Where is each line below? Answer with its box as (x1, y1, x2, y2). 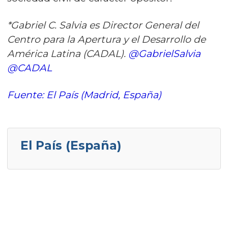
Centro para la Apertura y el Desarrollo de (7, 34, 206, 46)
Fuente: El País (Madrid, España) (7, 89, 161, 101)
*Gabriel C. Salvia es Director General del (7, 19, 199, 32)
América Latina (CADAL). (7, 48, 128, 60)
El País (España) (20, 138, 121, 153)
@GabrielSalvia (128, 48, 201, 60)
